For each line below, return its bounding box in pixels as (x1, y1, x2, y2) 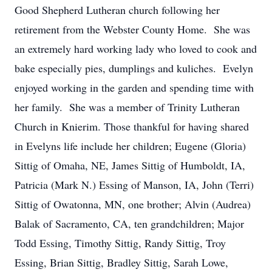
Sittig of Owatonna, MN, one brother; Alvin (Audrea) (15, 197, 251, 211)
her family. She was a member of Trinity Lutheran (15, 100, 240, 114)
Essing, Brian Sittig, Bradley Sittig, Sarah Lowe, (15, 255, 228, 270)
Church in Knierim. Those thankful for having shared (15, 119, 249, 134)
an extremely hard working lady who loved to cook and (15, 41, 257, 56)
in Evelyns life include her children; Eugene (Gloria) (15, 138, 246, 153)
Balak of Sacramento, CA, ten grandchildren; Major (15, 216, 244, 231)
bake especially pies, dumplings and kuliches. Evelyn (15, 61, 253, 75)
